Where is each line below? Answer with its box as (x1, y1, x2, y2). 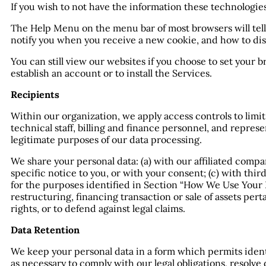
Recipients (11, 88, 59, 100)
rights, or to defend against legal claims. (11, 202, 185, 214)
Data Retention (11, 223, 80, 236)
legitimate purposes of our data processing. (11, 133, 202, 145)
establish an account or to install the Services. (11, 66, 212, 79)
